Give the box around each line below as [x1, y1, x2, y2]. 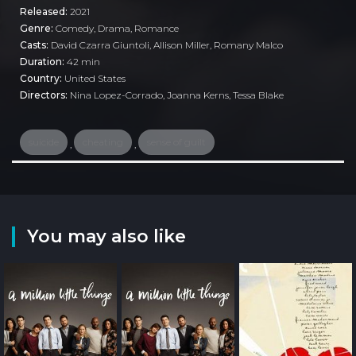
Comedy [56, 21, 94, 34]
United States [64, 72, 126, 84]
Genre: [20, 21, 56, 34]
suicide [29, 135, 59, 148]
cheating [83, 135, 123, 148]
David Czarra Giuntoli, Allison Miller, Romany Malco [51, 38, 283, 51]
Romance [134, 21, 179, 34]
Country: [20, 72, 64, 84]
